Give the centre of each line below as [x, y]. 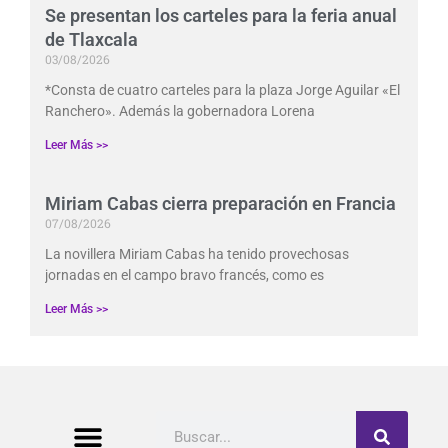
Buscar [178, 422]
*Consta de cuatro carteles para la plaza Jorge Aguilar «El [222, 89]
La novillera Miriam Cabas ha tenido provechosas [197, 253]
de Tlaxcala [91, 39]
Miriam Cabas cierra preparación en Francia [220, 203]
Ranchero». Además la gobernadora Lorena [180, 110]
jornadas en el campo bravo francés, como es [184, 274]
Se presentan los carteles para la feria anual [221, 15]
